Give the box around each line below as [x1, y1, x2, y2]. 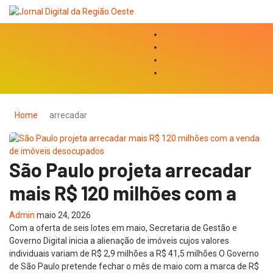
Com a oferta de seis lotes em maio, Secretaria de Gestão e [9, 222, 237, 233]
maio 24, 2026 [37, 210, 91, 220]
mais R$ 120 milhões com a [9, 180, 236, 204]
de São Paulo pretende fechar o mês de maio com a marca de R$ [9, 261, 259, 271]
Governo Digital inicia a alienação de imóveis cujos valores [9, 235, 229, 246]
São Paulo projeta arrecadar [9, 157, 252, 181]
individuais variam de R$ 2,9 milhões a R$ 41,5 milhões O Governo [9, 248, 259, 258]
